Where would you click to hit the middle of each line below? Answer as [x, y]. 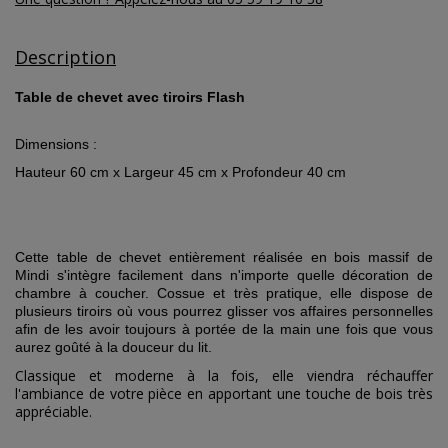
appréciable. [53, 411]
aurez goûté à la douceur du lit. [113, 347]
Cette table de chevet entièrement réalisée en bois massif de [224, 257]
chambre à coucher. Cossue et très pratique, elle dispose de [224, 293]
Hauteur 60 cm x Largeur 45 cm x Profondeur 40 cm [180, 172]
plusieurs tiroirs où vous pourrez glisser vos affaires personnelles [224, 311]
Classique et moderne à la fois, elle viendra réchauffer [224, 375]
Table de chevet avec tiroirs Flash [130, 97]
